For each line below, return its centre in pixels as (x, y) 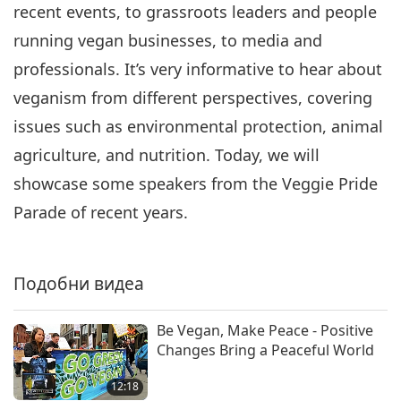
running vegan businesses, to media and (168, 41)
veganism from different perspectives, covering (193, 98)
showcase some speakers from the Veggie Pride (196, 184)
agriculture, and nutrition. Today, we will (166, 155)
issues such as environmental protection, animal (198, 127)
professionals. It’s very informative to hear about (198, 69)
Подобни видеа (79, 284)
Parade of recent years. (101, 213)
